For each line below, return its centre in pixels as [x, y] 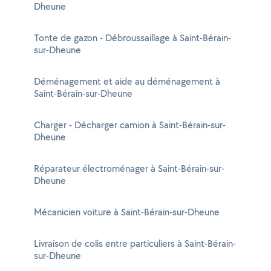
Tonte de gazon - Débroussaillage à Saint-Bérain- [132, 38]
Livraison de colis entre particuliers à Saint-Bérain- [135, 243]
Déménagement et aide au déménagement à [127, 81]
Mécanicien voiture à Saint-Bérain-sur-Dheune [127, 212]
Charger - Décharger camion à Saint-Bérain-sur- [130, 125]
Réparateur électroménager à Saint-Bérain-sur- [129, 168]
